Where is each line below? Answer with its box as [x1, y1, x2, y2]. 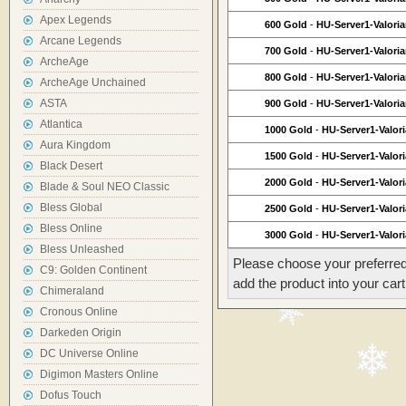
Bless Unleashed [40, 243, 124, 256]
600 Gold [265, 19, 310, 30]
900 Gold [265, 98, 310, 109]
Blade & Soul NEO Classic [40, 180, 169, 193]
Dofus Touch [40, 389, 101, 401]
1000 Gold [265, 124, 315, 135]
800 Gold [265, 72, 310, 82]
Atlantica [40, 118, 82, 130]
